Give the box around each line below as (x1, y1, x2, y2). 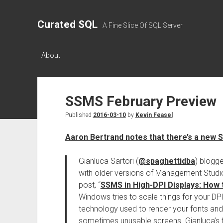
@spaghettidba (138, 156, 195, 166)
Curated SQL (37, 18, 98, 30)
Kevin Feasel (135, 111, 173, 118)
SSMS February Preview (65, 93, 217, 110)
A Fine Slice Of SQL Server (102, 21, 183, 29)
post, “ (78, 180, 101, 190)
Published (65, 111, 93, 118)
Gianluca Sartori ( (78, 156, 138, 166)
